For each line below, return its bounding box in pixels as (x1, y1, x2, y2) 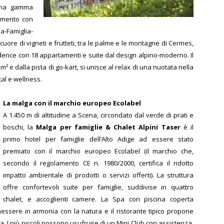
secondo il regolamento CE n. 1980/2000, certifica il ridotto (3, 158, 193, 167)
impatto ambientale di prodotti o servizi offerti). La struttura (3, 170, 193, 179)
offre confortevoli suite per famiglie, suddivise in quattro (3, 182, 193, 191)
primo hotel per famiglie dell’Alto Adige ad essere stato (3, 134, 193, 143)
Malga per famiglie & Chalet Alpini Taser (36, 122, 180, 131)
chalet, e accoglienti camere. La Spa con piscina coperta (3, 194, 193, 203)
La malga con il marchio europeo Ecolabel (3, 98, 142, 107)
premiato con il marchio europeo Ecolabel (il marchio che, (3, 146, 193, 155)
